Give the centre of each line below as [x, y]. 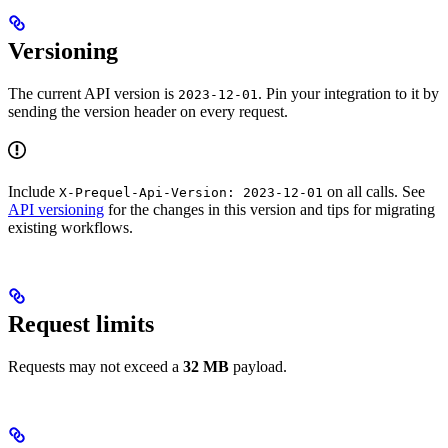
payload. [258, 367]
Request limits [81, 324]
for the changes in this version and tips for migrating [269, 210]
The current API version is [93, 94]
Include [33, 192]
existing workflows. [70, 228]
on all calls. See [374, 192]
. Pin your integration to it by [348, 94]
